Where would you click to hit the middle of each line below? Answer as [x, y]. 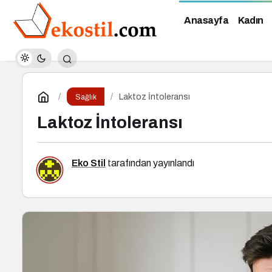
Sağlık [86, 97]
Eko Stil [89, 163]
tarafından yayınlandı [150, 163]
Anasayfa [206, 21]
